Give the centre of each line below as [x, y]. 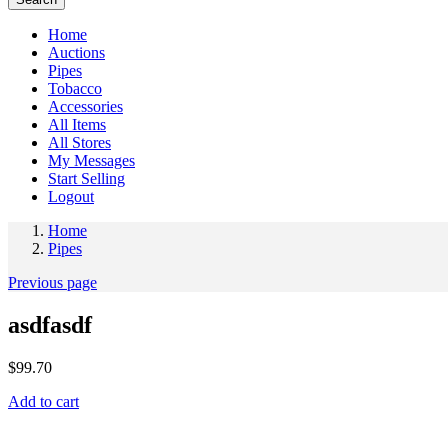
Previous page [52, 283]
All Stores [79, 143]
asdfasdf [50, 325]
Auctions [76, 53]
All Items [77, 125]
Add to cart [43, 402]
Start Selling [86, 179]
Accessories [85, 107]
